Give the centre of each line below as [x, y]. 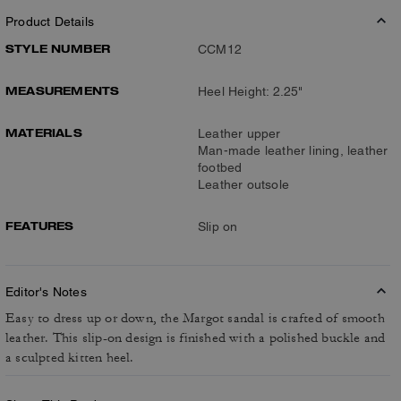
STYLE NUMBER [58, 48]
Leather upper [239, 133]
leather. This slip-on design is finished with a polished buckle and [196, 337]
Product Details [50, 21]
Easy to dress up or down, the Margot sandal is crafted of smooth [195, 318]
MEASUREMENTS [63, 90]
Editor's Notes [46, 291]
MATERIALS [44, 132]
